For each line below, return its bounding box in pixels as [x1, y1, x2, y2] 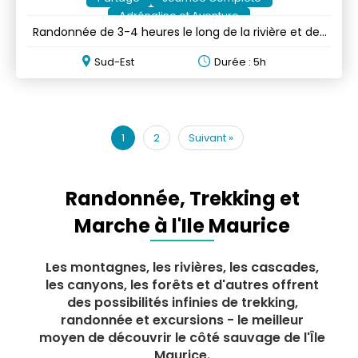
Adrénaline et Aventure [119, 7, 239, 23]
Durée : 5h [214, 54, 267, 70]
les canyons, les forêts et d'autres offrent [46, 275, 319, 294]
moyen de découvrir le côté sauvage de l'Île [39, 328, 325, 347]
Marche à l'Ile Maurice [74, 212, 290, 239]
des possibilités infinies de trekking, [66, 292, 298, 312]
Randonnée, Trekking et [65, 185, 300, 212]
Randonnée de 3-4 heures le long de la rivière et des [33, 23, 325, 40]
